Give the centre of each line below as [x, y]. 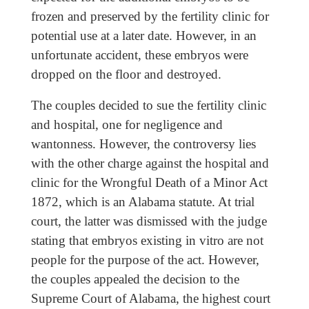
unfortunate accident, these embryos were [139, 55]
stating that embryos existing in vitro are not [147, 241]
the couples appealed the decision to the [135, 279]
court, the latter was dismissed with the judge [149, 221]
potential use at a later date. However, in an [143, 36]
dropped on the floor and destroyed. [126, 74]
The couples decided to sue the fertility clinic [148, 106]
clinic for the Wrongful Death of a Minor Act [149, 183]
